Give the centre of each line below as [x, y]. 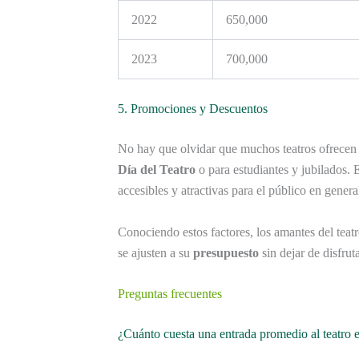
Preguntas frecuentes [170, 294]
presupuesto [226, 252]
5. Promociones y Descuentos [193, 109]
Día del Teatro [157, 169]
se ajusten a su [155, 252]
